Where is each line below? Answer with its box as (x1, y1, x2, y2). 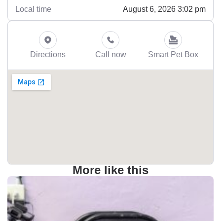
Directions (30, 50, 66, 59)
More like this (73, 163, 148, 177)
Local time (15, 4, 51, 14)
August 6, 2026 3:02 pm (123, 4, 206, 13)
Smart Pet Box (148, 50, 198, 59)
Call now (95, 50, 126, 59)
